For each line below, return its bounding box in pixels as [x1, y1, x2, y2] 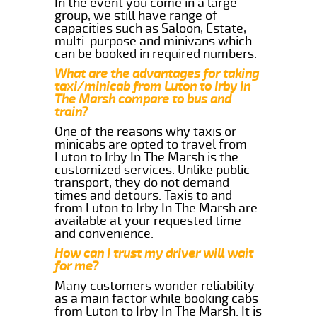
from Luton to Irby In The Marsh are [54, 200, 258, 216]
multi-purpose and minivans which [54, 33, 253, 49]
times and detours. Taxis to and [54, 187, 233, 203]
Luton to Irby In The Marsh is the [54, 149, 239, 165]
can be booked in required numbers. [54, 45, 258, 62]
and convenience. [54, 225, 154, 241]
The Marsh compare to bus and [54, 91, 232, 107]
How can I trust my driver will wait [54, 245, 254, 261]
